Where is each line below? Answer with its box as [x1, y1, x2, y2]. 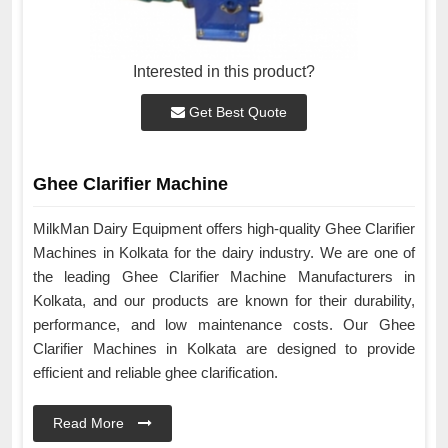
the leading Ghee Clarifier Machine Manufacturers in [33, 268, 415, 286]
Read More [53, 415, 128, 432]
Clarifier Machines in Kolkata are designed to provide [33, 340, 415, 358]
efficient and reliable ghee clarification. [33, 364, 282, 382]
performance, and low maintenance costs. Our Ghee [33, 316, 415, 334]
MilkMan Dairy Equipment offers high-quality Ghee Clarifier [33, 220, 415, 238]
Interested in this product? [133, 63, 315, 81]
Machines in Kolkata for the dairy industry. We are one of [33, 244, 415, 262]
